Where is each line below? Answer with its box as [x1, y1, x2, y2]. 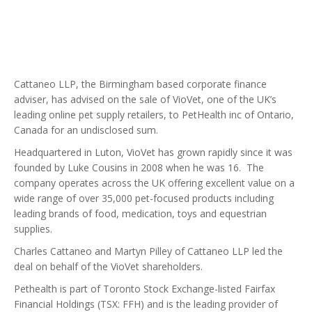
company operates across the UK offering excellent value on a [14, 176, 295, 189]
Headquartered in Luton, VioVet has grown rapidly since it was [14, 146, 292, 159]
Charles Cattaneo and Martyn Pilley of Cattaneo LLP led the [14, 244, 283, 258]
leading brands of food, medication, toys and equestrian [14, 207, 267, 220]
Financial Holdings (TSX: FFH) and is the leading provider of [14, 297, 278, 311]
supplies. [14, 222, 52, 235]
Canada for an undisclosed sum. [14, 123, 158, 136]
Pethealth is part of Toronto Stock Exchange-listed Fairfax [14, 282, 275, 295]
